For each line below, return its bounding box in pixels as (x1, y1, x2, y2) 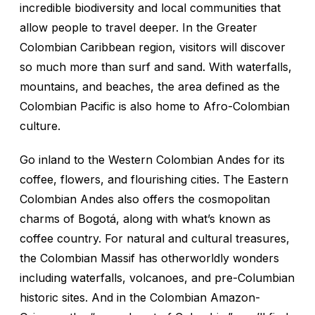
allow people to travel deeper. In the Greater (20, 20, 257, 35)
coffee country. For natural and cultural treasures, (20, 231, 290, 246)
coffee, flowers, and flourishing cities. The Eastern (20, 172, 288, 187)
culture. (20, 119, 60, 134)
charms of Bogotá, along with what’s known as (20, 212, 271, 226)
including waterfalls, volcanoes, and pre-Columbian (20, 271, 295, 285)
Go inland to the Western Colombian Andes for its (20, 153, 285, 167)
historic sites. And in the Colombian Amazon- (20, 290, 260, 305)
